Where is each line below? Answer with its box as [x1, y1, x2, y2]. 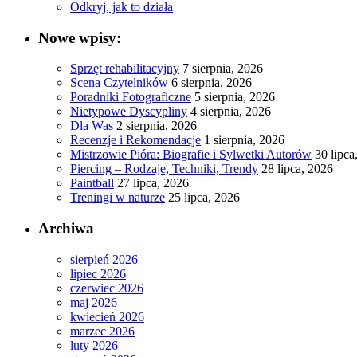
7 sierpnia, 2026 [182, 61, 263, 76]
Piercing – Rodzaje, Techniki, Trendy [70, 162, 258, 176]
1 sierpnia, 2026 [204, 133, 284, 147]
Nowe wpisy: [38, 29, 121, 46]
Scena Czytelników [70, 76, 168, 90]
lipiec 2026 [70, 266, 126, 280]
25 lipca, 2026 [168, 190, 240, 205]
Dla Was [70, 119, 113, 133]
